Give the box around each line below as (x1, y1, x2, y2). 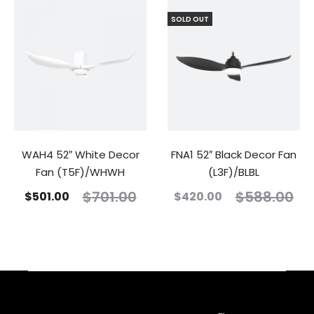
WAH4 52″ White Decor (21, 147, 139, 163)
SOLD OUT (171, 13, 209, 25)
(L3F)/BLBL (208, 165, 259, 180)
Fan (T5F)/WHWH (36, 165, 125, 180)
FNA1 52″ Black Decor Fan (171, 147, 296, 163)
